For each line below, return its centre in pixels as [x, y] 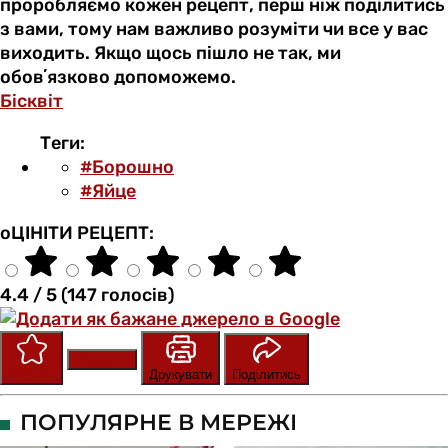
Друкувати [180, 374]
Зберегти [102, 359]
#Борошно [127, 166]
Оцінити [31, 374]
